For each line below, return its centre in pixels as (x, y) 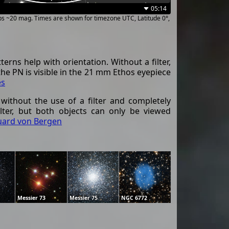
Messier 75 (83, 198)
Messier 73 (32, 198)
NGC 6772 (134, 198)
